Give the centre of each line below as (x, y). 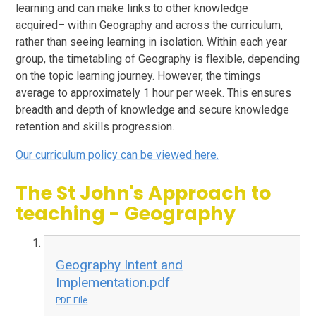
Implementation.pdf (113, 282)
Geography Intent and (120, 265)
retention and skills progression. (97, 126)
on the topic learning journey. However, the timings (139, 75)
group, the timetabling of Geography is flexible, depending (158, 59)
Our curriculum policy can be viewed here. (117, 154)
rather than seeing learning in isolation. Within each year (152, 42)
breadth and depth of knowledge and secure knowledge (153, 109)
